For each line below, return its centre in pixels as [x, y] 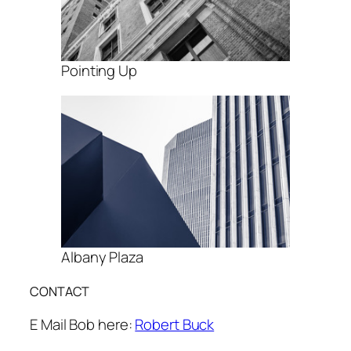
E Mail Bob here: [83, 325]
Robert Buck [175, 325]
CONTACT [60, 291]
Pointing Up [99, 71]
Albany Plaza [102, 257]
